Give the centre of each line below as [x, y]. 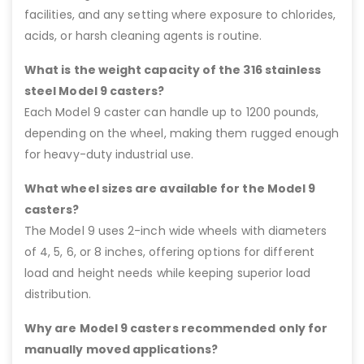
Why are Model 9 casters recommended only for [176, 328]
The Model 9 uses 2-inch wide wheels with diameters [176, 230]
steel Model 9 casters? [95, 91]
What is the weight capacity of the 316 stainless [173, 69]
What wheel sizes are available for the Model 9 [170, 188]
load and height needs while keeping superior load [168, 273]
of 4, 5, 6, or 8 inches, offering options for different [169, 251]
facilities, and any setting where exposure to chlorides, [180, 14]
